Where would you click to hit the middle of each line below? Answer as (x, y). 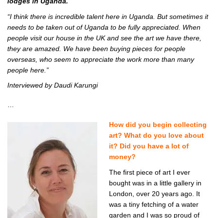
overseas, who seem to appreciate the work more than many (101, 60)
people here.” (28, 70)
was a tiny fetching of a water (154, 205)
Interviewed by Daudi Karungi (53, 85)
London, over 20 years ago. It (154, 194)
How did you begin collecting (158, 125)
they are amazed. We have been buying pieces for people (96, 49)
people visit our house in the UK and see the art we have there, (104, 38)
